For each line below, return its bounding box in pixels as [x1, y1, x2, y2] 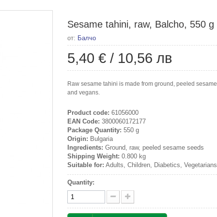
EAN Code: [67, 118, 100, 125]
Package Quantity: [67, 126, 122, 134]
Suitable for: [67, 161, 104, 169]
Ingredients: [67, 144, 103, 151]
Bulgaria [88, 135, 113, 142]
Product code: [67, 109, 109, 116]
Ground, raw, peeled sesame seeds [103, 144, 204, 151]
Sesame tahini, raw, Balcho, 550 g [67, 19, 214, 30]
